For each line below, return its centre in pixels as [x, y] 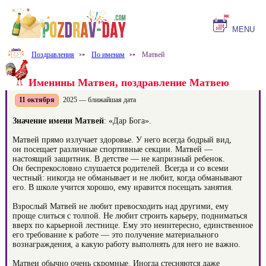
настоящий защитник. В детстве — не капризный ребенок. [119, 159]
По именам [108, 55]
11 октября [37, 100]
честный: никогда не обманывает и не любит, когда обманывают [127, 178]
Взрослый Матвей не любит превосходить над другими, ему [121, 206]
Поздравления [53, 55]
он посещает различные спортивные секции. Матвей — [113, 149]
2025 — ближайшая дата [99, 100]
